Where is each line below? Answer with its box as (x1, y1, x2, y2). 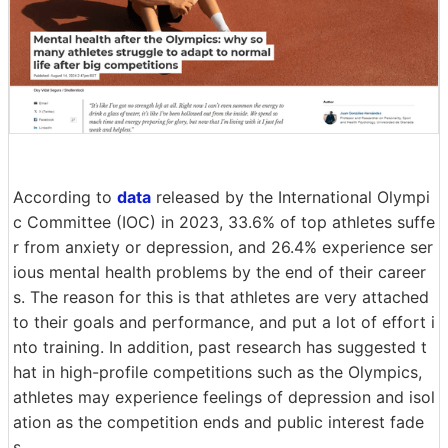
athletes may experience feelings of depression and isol (13, 386, 435, 407)
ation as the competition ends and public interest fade (13, 411, 424, 432)
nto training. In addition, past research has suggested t (13, 336, 427, 357)
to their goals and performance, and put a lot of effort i (13, 311, 435, 332)
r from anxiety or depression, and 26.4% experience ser (13, 236, 433, 257)
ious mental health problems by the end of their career (13, 261, 426, 282)
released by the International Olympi (151, 186, 430, 207)
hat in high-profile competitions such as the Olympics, (13, 361, 422, 382)
